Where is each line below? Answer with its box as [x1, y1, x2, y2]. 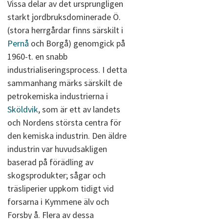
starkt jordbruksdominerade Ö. [7, 11, 121, 22]
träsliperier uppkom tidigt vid [7, 183, 114, 194]
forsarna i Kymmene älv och [7, 196, 109, 207]
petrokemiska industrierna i [7, 90, 108, 102]
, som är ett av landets [38, 104, 120, 115]
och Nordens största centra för [7, 117, 121, 128]
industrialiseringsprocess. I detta [7, 64, 127, 75]
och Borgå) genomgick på [29, 38, 125, 49]
